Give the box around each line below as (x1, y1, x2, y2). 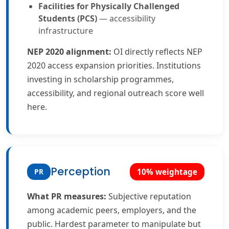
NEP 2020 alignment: (27, 46, 111, 57)
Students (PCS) (38, 13, 97, 24)
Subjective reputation (106, 191, 191, 202)
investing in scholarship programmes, (27, 74, 174, 85)
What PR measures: (27, 191, 106, 202)
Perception (51, 164, 110, 179)
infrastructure (38, 25, 93, 36)
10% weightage (137, 167, 197, 177)
